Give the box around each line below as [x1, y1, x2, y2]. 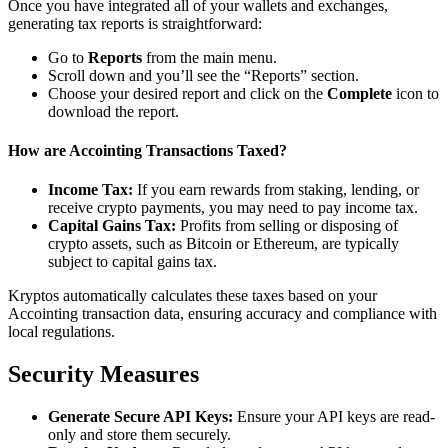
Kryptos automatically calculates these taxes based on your [8, 287, 377, 305]
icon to [392, 84, 439, 102]
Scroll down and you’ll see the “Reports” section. [48, 66, 359, 84]
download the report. [48, 102, 179, 120]
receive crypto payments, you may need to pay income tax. [48, 199, 418, 217]
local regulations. [8, 323, 115, 341]
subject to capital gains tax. [48, 253, 217, 271]
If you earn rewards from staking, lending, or [133, 181, 419, 199]
